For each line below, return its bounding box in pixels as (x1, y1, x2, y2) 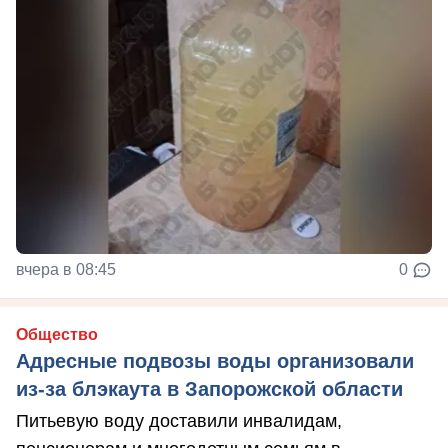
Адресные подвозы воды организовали (16, 349, 414, 372)
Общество (16, 325, 98, 343)
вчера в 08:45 (16, 260, 116, 278)
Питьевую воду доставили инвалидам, (16, 410, 342, 431)
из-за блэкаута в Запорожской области (16, 377, 403, 400)
